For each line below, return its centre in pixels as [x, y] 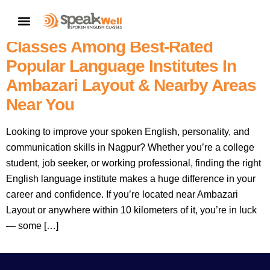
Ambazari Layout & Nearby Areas [131, 86]
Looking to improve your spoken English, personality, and [128, 132]
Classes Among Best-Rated [109, 47]
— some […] [32, 226]
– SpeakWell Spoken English [114, 28]
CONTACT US [213, 21]
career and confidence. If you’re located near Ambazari [122, 195]
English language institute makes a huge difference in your [131, 179]
